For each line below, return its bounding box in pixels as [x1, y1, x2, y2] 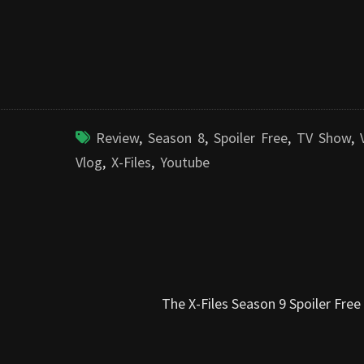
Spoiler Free [213, 128, 288, 147]
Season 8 [147, 128, 205, 147]
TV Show [296, 128, 351, 147]
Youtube [159, 152, 210, 171]
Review [95, 128, 139, 147]
